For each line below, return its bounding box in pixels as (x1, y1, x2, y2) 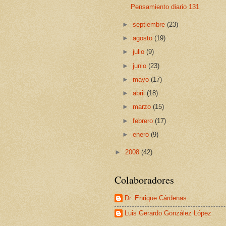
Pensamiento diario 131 (131, 3, 200, 11)
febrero (133, 117, 155, 125)
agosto (133, 34, 155, 42)
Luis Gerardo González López (125, 209, 211, 217)
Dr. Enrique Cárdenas (125, 194, 187, 202)
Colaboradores (115, 173, 174, 187)
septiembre (133, 20, 167, 28)
